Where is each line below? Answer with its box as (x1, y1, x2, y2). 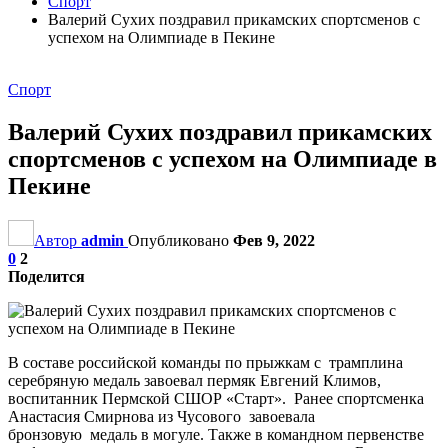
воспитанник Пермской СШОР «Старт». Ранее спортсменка (8, 389, 424, 407)
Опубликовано (128, 231, 233, 249)
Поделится (8, 267, 85, 285)
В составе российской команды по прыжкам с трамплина (8, 353, 403, 371)
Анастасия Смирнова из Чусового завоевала (8, 407, 315, 425)
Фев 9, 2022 (233, 231, 315, 249)
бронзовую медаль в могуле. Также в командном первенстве (8, 425, 424, 443)
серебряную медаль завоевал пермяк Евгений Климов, (8, 371, 381, 389)
